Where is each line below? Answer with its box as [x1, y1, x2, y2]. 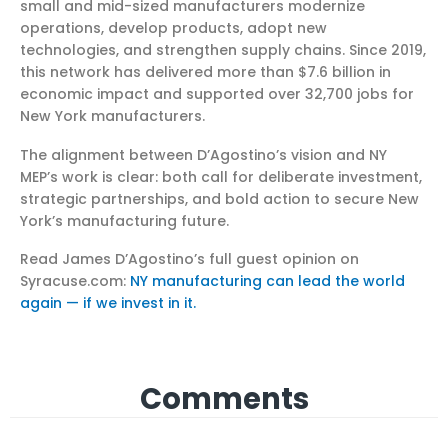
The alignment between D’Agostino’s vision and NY [20, 144, 387, 165]
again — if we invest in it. [20, 293, 196, 314]
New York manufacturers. [20, 106, 205, 127]
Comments [139, 378, 309, 419]
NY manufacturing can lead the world [130, 271, 405, 292]
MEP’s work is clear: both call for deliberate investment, [20, 166, 422, 187]
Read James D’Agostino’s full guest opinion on [20, 249, 359, 270]
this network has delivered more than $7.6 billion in [20, 62, 391, 83]
